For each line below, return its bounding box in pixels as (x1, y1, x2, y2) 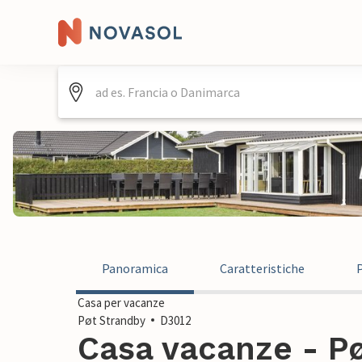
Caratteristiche (220, 260, 305, 276)
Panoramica (102, 260, 168, 276)
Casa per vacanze (78, 295, 165, 310)
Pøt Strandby (78, 313, 145, 328)
